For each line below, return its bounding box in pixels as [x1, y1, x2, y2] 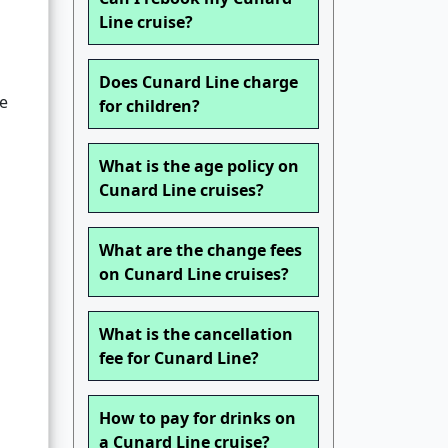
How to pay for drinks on [99, 407, 296, 430]
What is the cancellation [99, 323, 293, 346]
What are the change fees [99, 239, 302, 262]
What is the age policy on [99, 155, 299, 178]
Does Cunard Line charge [99, 71, 298, 94]
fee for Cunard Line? [99, 347, 259, 370]
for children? [99, 95, 200, 118]
